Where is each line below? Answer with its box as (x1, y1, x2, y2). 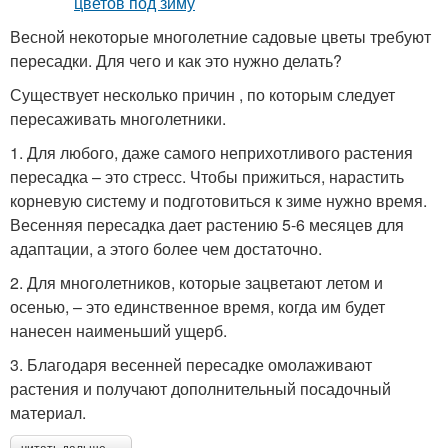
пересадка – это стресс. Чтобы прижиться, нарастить (10, 164, 404, 188)
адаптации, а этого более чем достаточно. (10, 236, 322, 260)
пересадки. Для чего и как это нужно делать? (10, 48, 342, 72)
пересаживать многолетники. (10, 106, 226, 130)
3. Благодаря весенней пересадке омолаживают (10, 352, 372, 376)
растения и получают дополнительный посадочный (10, 376, 391, 400)
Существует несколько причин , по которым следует (10, 82, 395, 106)
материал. (10, 400, 86, 424)
